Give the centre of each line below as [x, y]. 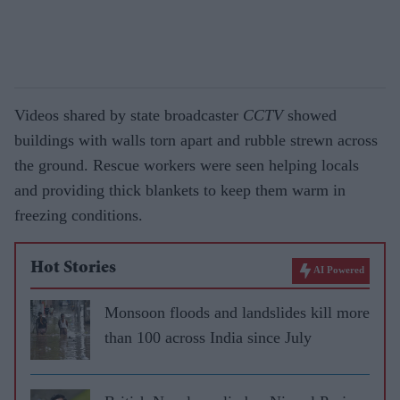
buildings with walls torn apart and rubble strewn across [196, 140]
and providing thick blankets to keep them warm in [180, 190]
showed [310, 115]
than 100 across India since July [208, 337]
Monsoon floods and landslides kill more [237, 312]
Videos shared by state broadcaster [129, 115]
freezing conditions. [79, 215]
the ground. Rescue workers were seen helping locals [187, 165]
